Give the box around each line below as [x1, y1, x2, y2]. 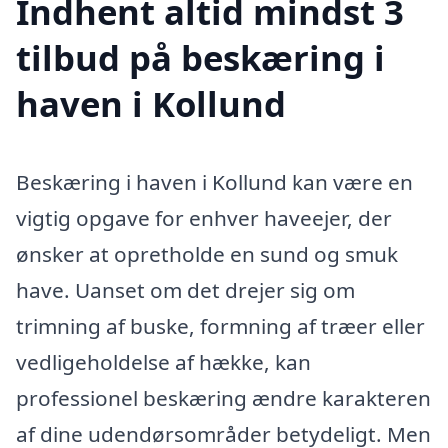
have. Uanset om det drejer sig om [16, 276, 355, 305]
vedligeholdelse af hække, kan [16, 348, 311, 377]
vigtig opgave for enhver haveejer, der [16, 204, 392, 233]
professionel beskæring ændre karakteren [16, 384, 431, 413]
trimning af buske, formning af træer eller [16, 312, 425, 341]
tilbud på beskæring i [16, 34, 385, 82]
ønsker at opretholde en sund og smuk [16, 240, 398, 269]
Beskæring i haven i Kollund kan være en [16, 168, 413, 197]
